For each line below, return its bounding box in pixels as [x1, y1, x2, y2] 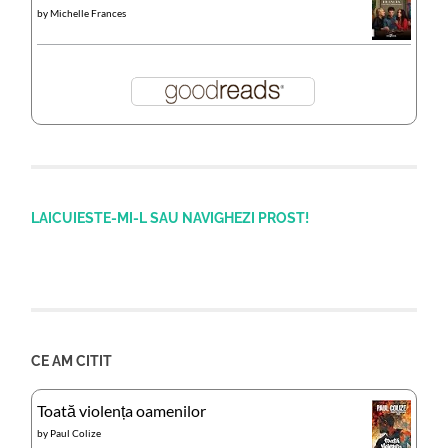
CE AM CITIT [31, 352, 113, 370]
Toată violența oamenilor [37, 401, 207, 421]
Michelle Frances [50, 7, 127, 20]
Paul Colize [50, 427, 102, 440]
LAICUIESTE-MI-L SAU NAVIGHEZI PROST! [31, 209, 310, 227]
